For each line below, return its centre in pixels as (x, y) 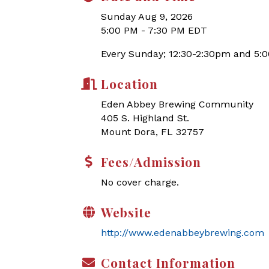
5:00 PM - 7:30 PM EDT (154, 30)
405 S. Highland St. (145, 118)
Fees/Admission (151, 162)
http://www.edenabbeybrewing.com (183, 233)
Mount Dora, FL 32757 (153, 132)
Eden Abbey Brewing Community (177, 104)
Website (126, 212)
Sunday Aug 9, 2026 (147, 17)
